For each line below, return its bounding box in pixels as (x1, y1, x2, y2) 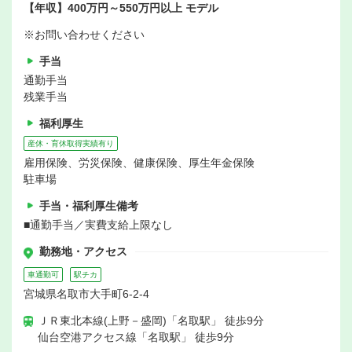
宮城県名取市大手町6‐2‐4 (24, 288, 149, 301)
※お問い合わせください (24, 28, 145, 42)
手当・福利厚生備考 (39, 200, 138, 213)
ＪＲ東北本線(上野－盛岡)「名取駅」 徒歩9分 (38, 314, 264, 328)
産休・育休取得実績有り (27, 139, 114, 148)
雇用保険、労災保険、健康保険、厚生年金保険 (24, 156, 255, 170)
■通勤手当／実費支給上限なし (24, 218, 173, 232)
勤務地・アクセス (39, 245, 127, 258)
